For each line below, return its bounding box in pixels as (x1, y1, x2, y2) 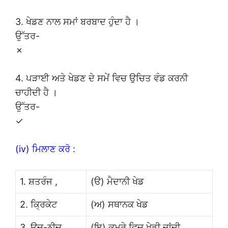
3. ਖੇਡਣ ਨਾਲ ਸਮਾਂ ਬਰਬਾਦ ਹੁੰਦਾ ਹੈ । (15, 16, 139, 27)
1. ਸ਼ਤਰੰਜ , (20, 176, 58, 187)
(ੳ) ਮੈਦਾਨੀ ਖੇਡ (91, 176, 144, 187)
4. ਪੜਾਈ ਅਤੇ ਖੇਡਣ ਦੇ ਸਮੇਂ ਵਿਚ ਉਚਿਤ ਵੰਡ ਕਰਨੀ (15, 72, 188, 83)
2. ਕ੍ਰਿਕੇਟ (20, 198, 58, 210)
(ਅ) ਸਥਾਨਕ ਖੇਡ (91, 198, 148, 210)
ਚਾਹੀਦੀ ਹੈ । (15, 87, 58, 98)
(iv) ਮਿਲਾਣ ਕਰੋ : (15, 143, 75, 154)
